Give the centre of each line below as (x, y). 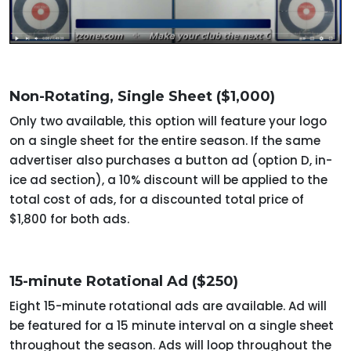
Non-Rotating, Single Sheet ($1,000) (142, 97)
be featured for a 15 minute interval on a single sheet (172, 326)
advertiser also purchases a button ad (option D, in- (171, 161)
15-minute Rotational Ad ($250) (124, 282)
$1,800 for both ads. (69, 219)
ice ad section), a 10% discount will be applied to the (168, 180)
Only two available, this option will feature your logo (168, 121)
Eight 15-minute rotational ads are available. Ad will (168, 306)
